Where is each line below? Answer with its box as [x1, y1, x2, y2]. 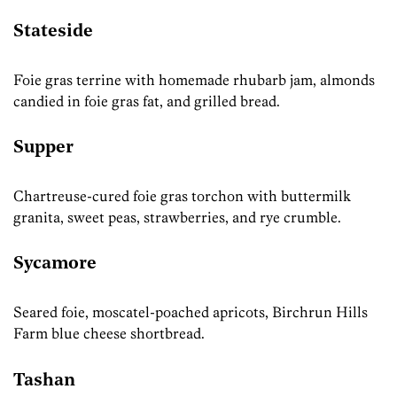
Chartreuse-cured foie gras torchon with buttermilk [13, 186, 351, 205]
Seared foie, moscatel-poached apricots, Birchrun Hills [13, 302, 368, 321]
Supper [13, 139, 74, 158]
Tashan [13, 371, 75, 390]
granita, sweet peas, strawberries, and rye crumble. [13, 207, 341, 226]
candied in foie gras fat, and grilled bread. [13, 91, 280, 110]
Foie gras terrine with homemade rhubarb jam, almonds [13, 70, 375, 89]
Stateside [13, 23, 93, 41]
